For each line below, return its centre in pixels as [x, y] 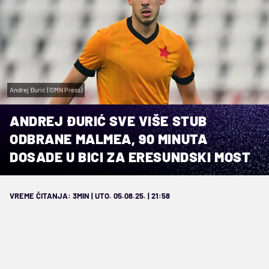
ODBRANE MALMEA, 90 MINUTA [109, 138]
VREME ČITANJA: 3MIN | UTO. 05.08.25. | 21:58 [90, 195]
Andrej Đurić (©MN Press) [46, 89]
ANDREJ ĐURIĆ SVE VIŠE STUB [108, 120]
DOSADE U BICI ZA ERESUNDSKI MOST [130, 156]
